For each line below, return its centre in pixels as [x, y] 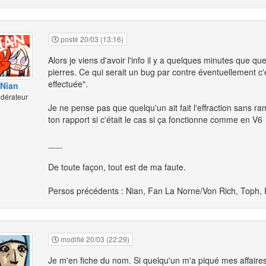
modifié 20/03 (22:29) [94, 239]
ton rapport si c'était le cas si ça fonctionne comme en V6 [155, 120]
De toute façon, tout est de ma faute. [117, 167]
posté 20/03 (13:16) [91, 39]
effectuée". [68, 84]
